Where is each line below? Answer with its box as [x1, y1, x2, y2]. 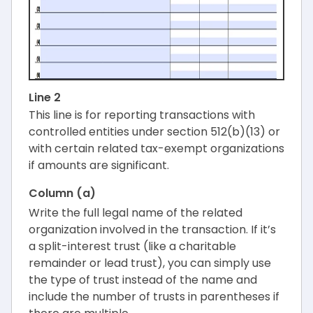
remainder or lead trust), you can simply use [29, 255, 271, 272]
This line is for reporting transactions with [29, 107, 255, 124]
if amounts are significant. [29, 157, 169, 174]
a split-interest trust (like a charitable [29, 238, 236, 255]
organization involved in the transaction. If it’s [29, 221, 276, 238]
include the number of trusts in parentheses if [29, 289, 279, 305]
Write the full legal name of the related [29, 205, 242, 221]
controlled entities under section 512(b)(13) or [29, 124, 280, 140]
